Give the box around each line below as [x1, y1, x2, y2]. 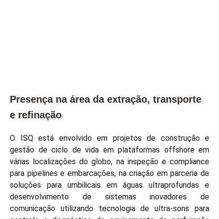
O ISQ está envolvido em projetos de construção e [10, 133, 209, 143]
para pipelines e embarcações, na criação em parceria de [10, 168, 209, 178]
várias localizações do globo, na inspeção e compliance [10, 156, 209, 166]
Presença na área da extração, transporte [10, 93, 201, 105]
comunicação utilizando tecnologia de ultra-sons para [10, 203, 209, 213]
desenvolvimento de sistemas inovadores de [10, 192, 209, 201]
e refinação [10, 109, 62, 120]
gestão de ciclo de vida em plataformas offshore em [10, 145, 209, 154]
